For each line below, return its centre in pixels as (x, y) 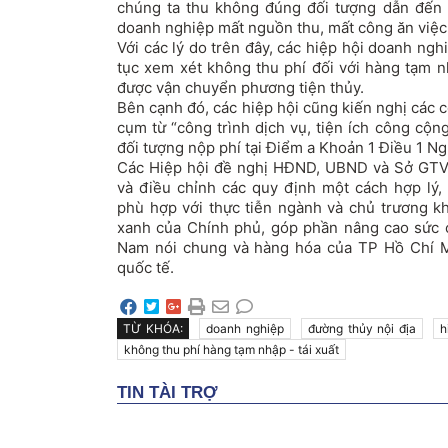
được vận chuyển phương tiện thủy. (240, 87)
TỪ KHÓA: (153, 328)
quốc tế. (145, 267)
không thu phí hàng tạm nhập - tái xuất (231, 349)
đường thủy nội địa (362, 328)
